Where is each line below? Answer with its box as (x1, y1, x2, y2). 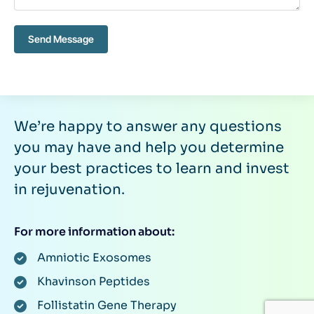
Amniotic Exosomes (36, 250, 151, 265)
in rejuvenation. (14, 180, 125, 198)
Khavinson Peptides (36, 273, 150, 289)
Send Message (28, 32, 94, 45)
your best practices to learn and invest (14, 159, 289, 177)
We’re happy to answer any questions (14, 117, 282, 135)
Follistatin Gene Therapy (36, 297, 177, 313)
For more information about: (14, 224, 175, 239)
